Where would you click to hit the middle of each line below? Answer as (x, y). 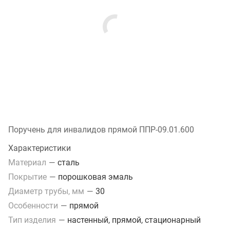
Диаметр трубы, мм (47, 191)
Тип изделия (33, 220)
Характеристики (40, 148)
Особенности (34, 205)
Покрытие (28, 177)
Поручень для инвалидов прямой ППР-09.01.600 (101, 129)
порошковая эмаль (95, 177)
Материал (28, 162)
